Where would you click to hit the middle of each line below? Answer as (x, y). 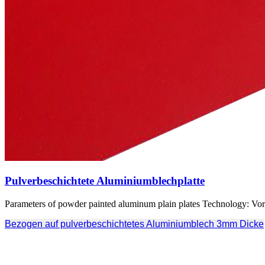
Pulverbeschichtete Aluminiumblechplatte (105, 180)
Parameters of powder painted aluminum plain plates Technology (126, 203)
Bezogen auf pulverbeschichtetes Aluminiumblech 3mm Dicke (134, 224)
